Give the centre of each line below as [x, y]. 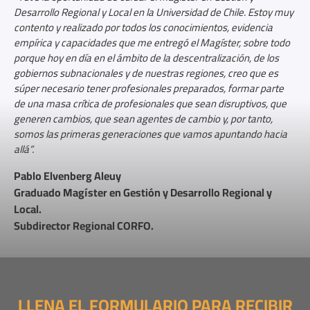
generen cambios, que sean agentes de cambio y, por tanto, [143, 119]
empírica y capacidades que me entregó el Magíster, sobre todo [152, 43]
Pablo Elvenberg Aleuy [67, 175]
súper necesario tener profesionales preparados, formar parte [149, 89]
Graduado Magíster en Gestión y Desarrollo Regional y [143, 192]
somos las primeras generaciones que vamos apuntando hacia [151, 134]
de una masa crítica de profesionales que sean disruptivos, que [150, 104]
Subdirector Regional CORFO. [84, 225]
